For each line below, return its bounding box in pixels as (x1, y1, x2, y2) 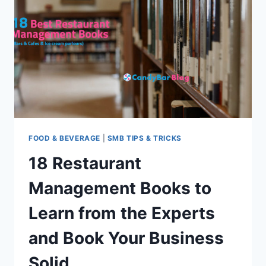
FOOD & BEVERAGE (28, 133, 100, 142)
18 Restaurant (28, 153, 141, 173)
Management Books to (28, 178, 211, 198)
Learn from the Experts (28, 202, 215, 223)
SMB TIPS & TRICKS (107, 133, 182, 142)
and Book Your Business (28, 227, 224, 248)
